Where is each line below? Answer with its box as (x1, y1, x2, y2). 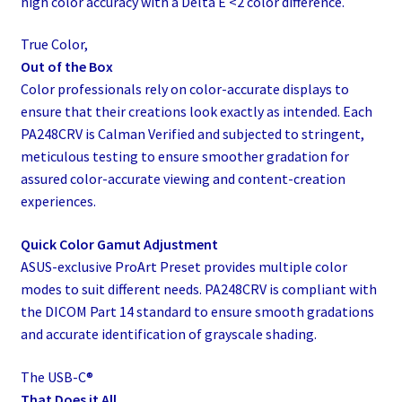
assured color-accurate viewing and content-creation (20, 170, 345, 188)
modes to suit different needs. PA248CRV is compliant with (20, 279, 377, 298)
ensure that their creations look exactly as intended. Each (20, 102, 372, 121)
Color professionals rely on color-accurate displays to (20, 80, 349, 99)
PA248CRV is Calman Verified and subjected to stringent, (20, 125, 364, 144)
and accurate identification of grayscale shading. (20, 324, 317, 343)
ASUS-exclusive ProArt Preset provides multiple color (20, 257, 347, 275)
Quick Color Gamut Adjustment (20, 234, 218, 253)
